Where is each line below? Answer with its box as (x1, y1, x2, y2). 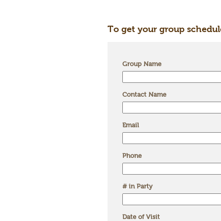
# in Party (122, 183, 152, 190)
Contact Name (122, 91, 166, 98)
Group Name (122, 60, 161, 68)
